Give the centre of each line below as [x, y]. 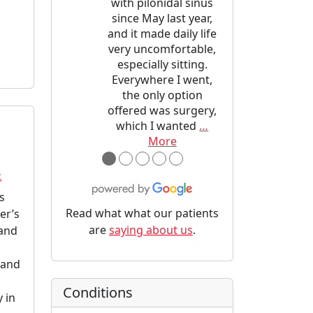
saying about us [151, 230]
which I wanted [156, 125]
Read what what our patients [142, 213]
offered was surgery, [162, 110]
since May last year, [162, 18]
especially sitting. [162, 64]
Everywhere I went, [162, 79]
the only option [162, 95]
